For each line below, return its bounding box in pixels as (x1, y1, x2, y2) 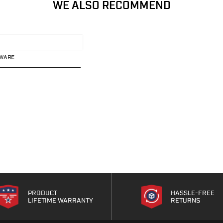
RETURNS (171, 197, 201, 204)
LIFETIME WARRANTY (27, 197, 93, 204)
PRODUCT (27, 189, 57, 196)
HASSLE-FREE (171, 189, 215, 196)
